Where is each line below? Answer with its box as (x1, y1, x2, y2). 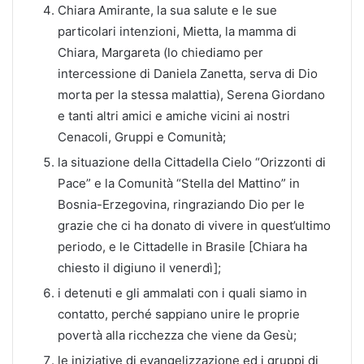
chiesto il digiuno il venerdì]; (58, 259, 221, 275)
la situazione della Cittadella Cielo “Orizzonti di (58, 154, 326, 170)
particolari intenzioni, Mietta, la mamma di (58, 23, 297, 39)
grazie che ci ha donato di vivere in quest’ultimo (58, 217, 331, 233)
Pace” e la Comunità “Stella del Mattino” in (58, 175, 300, 191)
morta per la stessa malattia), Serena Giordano (58, 86, 325, 102)
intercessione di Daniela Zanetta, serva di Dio (58, 65, 318, 81)
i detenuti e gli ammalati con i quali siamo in (58, 284, 307, 301)
